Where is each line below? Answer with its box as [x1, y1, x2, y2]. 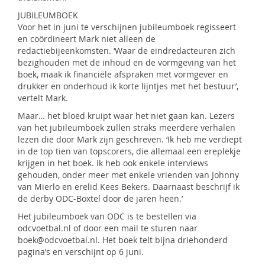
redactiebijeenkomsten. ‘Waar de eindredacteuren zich [18, 45, 235, 56]
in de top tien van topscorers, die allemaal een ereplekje [18, 146, 241, 157]
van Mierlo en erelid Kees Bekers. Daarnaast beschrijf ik [18, 181, 240, 192]
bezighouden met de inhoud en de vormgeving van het [18, 57, 236, 68]
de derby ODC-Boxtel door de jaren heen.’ [18, 193, 183, 204]
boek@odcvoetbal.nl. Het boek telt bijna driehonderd [18, 234, 228, 245]
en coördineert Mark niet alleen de [18, 33, 156, 44]
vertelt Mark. [18, 92, 68, 104]
